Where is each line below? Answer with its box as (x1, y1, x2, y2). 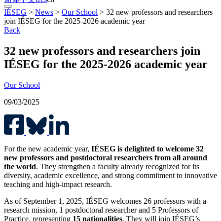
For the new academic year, (4, 144, 91, 153)
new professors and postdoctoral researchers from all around (4, 153, 207, 162)
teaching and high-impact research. (4, 180, 112, 188)
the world (4, 162, 36, 171)
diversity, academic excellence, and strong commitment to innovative (4, 171, 217, 180)
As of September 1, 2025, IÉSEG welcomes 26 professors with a (4, 196, 206, 205)
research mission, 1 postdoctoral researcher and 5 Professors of (4, 205, 198, 214)
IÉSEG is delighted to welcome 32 (91, 144, 204, 153)
